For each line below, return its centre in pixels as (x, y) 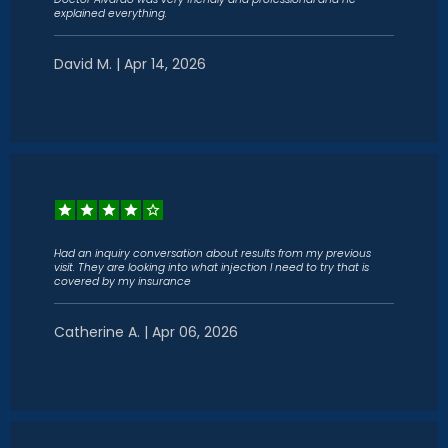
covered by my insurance (122, 281)
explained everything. (110, 13)
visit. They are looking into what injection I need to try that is (211, 267)
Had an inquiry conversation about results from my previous (212, 253)
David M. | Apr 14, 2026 (130, 64)
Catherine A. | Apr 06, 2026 (146, 332)
